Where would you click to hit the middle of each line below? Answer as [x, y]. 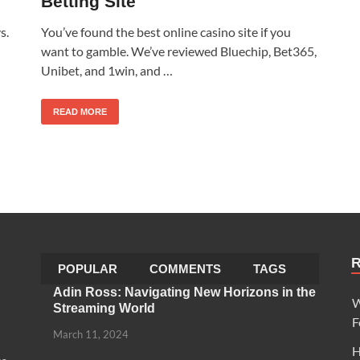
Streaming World [104, 308]
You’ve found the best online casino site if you [166, 31]
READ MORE [80, 111]
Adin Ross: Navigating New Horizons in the [184, 292]
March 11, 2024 [90, 334]
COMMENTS [185, 268]
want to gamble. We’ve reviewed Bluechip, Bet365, [179, 51]
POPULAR [87, 268]
